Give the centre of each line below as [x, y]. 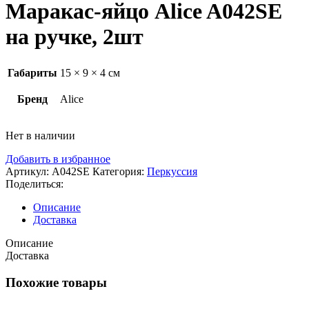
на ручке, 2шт [74, 37]
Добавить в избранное [58, 159]
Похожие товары [56, 282]
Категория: [118, 171]
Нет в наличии [40, 135]
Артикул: [29, 171]
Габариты [32, 72]
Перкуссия [172, 171]
